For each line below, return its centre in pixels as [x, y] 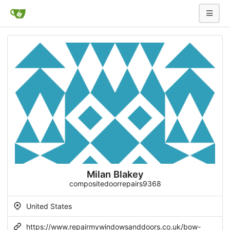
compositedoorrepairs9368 [115, 184]
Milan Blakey [115, 174]
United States [48, 206]
